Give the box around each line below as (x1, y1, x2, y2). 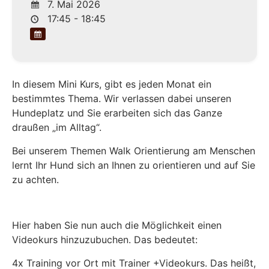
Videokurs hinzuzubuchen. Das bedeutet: (12, 234, 198, 246)
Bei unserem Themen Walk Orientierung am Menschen (12, 144, 255, 157)
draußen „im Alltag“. (12, 121, 101, 134)
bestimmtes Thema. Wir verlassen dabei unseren (12, 92, 231, 105)
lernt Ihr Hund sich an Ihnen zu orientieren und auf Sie (12, 159, 255, 171)
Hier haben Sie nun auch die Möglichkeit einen (12, 219, 222, 232)
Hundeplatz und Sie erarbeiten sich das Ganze (12, 107, 222, 119)
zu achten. (12, 173, 59, 186)
